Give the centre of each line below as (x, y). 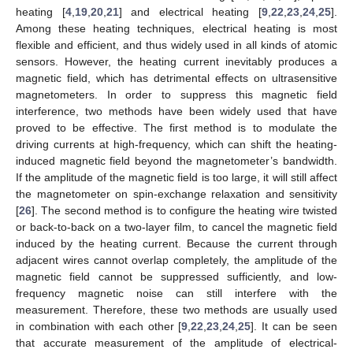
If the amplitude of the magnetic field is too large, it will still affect (176, 177)
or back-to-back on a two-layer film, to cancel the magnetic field (176, 227)
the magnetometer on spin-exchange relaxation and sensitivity (176, 193)
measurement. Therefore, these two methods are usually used (176, 309)
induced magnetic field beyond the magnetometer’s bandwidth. (176, 160)
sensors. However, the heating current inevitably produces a (176, 61)
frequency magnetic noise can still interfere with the (176, 293)
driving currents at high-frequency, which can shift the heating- (176, 144)
